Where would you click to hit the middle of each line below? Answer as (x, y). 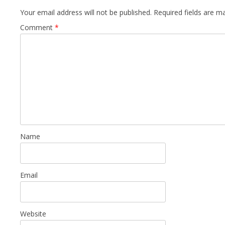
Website (33, 214)
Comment (37, 27)
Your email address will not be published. (86, 12)
